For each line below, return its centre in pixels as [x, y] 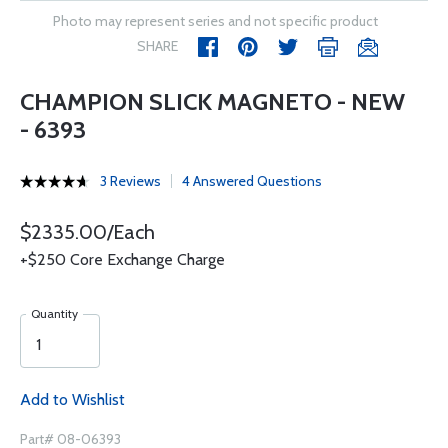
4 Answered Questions [252, 181]
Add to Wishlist [72, 399]
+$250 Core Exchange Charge [122, 259]
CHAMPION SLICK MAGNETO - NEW [212, 101]
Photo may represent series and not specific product [215, 21]
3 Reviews [130, 181]
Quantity [54, 313]
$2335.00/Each [87, 232]
